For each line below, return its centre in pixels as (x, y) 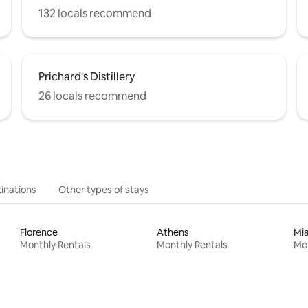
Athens (173, 232)
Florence (39, 232)
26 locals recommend (92, 96)
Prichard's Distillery (87, 76)
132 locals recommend (95, 13)
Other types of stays (104, 189)
